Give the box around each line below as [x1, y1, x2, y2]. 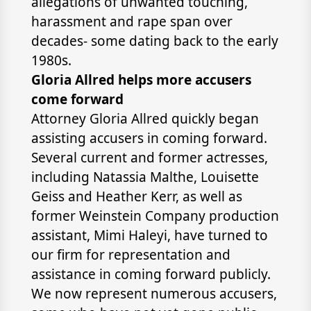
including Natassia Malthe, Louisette [31, 168, 259, 186]
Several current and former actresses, [31, 149, 268, 167]
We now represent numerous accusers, [31, 285, 277, 303]
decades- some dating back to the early [31, 32, 278, 50]
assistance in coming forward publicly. [31, 265, 271, 283]
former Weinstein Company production [31, 207, 279, 225]
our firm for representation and [31, 246, 230, 264]
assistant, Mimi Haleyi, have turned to [31, 226, 268, 244]
